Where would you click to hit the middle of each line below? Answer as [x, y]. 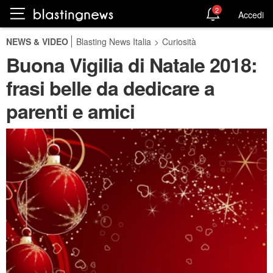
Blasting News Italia [114, 41]
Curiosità [179, 41]
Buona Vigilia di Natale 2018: [132, 65]
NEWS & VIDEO [37, 41]
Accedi [251, 14]
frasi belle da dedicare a [110, 88]
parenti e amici [70, 111]
